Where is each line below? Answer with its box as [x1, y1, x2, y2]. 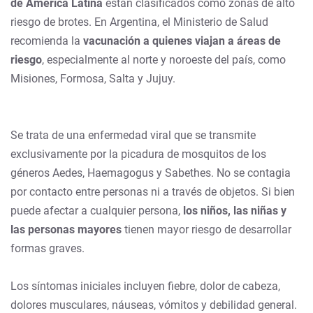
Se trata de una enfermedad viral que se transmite [10, 128, 256, 142]
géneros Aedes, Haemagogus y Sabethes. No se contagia [10, 166, 291, 180]
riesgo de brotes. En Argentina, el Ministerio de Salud [10, 15, 268, 29]
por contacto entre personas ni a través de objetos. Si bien [10, 184, 295, 198]
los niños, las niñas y [183, 203, 286, 217]
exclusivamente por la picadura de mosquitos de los [10, 147, 266, 161]
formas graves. [10, 241, 85, 255]
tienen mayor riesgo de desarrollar [122, 222, 291, 236]
